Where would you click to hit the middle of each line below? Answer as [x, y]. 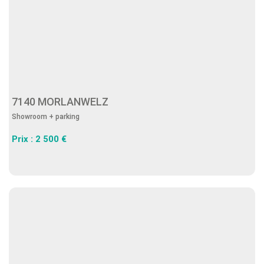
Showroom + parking [46, 117]
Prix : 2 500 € [39, 139]
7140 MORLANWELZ [62, 102]
